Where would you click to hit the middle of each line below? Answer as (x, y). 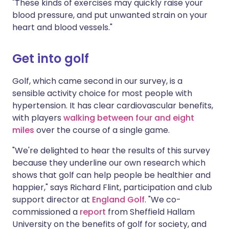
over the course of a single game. (103, 130)
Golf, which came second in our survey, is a (97, 81)
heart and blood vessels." (62, 27)
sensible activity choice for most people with (102, 93)
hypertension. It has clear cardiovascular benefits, (113, 105)
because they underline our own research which (109, 163)
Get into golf (51, 58)
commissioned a (46, 212)
